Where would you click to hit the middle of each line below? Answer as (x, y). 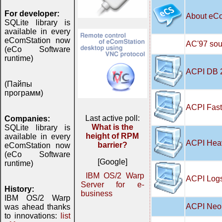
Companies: (27, 119)
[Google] (112, 162)
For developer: (32, 14)
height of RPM (112, 136)
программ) (24, 93)
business (97, 194)
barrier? (112, 145)
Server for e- (112, 185)
